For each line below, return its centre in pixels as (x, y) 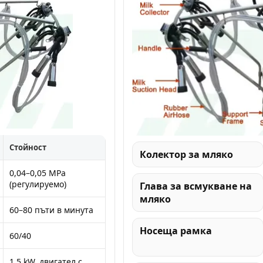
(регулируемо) (38, 184)
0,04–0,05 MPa (38, 173)
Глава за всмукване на (195, 186)
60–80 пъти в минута (51, 210)
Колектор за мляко (186, 154)
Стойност (28, 147)
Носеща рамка (176, 230)
